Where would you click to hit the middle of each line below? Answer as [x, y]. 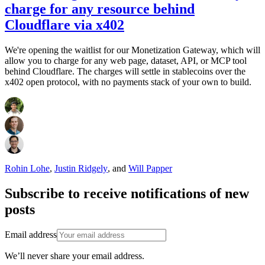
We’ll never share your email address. [75, 256]
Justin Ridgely [81, 168]
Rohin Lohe [27, 168]
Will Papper [150, 168]
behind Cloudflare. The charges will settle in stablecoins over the [125, 71]
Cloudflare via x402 [64, 25]
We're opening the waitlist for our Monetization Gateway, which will [132, 50]
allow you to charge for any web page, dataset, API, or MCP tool [126, 60]
